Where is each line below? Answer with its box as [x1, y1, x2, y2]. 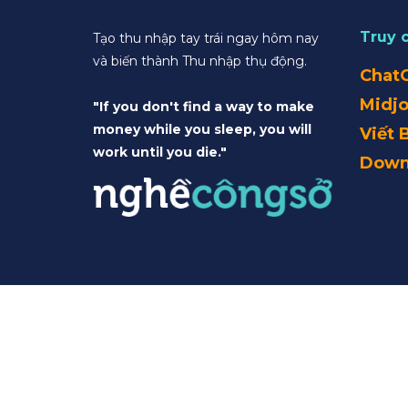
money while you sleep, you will [93, 120, 311, 138]
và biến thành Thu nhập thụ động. [93, 52, 307, 69]
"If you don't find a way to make [93, 97, 314, 115]
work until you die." [93, 143, 227, 160]
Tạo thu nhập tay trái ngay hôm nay [93, 29, 319, 46]
